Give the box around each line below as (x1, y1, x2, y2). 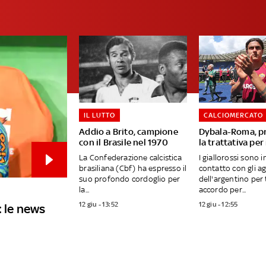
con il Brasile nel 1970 (79, 137, 168, 148)
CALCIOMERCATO (203, 111, 263, 120)
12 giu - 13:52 (79, 200, 118, 209)
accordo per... (198, 185, 246, 195)
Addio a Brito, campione (79, 126, 178, 137)
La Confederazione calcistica (79, 153, 182, 163)
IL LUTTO (84, 111, 116, 120)
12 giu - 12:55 (198, 200, 238, 209)
